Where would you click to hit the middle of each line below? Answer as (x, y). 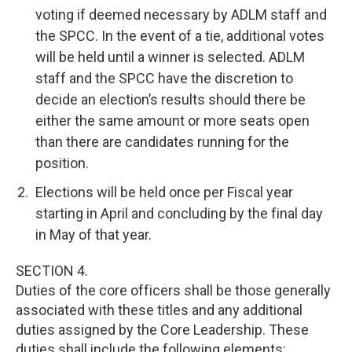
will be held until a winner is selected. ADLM (170, 57)
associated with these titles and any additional (159, 310)
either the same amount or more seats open (172, 121)
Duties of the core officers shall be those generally (173, 290)
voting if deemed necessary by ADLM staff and (181, 15)
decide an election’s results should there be (170, 99)
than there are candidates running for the (162, 142)
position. (62, 163)
